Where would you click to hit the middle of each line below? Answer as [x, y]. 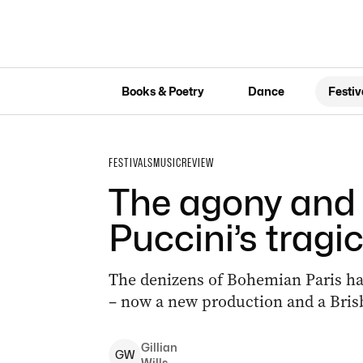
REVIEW [197, 163]
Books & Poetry [162, 91]
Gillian [159, 347]
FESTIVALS [130, 163]
